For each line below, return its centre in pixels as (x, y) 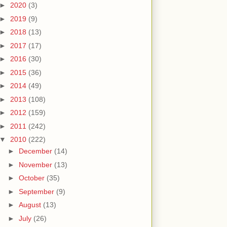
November (36, 164)
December (36, 151)
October (32, 178)
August (31, 205)
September (37, 191)
